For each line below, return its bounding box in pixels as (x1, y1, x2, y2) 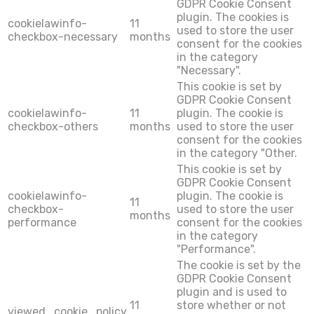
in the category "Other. (177, 146, 297, 161)
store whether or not (177, 299, 286, 313)
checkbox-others (8, 120, 98, 134)
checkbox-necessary (8, 30, 118, 44)
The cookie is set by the (177, 259, 301, 273)
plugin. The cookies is (177, 11, 289, 25)
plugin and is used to (177, 285, 287, 299)
